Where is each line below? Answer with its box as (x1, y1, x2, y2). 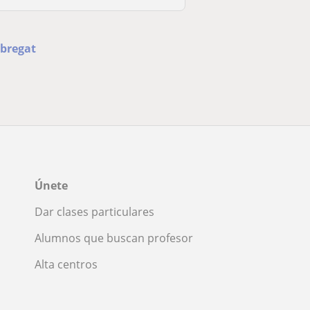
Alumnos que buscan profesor (35, 230, 193, 246)
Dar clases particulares (35, 204, 154, 220)
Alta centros (35, 257, 98, 273)
